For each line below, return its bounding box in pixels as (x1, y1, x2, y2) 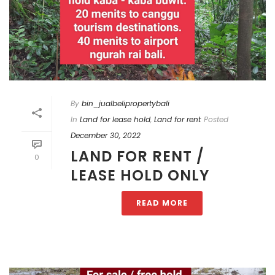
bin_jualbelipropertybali (82, 98, 169, 109)
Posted (204, 114, 228, 125)
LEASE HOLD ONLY (71, 165, 209, 185)
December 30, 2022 (71, 130, 141, 141)
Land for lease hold (80, 114, 150, 125)
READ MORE (136, 197, 188, 208)
